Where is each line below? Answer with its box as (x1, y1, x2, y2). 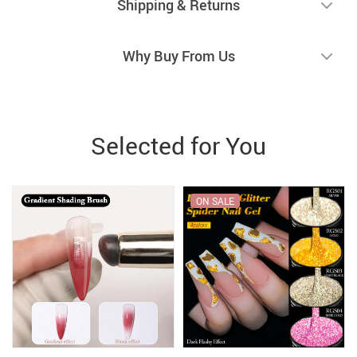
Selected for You (91, 129, 266, 163)
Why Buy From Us (122, 46, 235, 66)
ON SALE (196, 194, 234, 208)
